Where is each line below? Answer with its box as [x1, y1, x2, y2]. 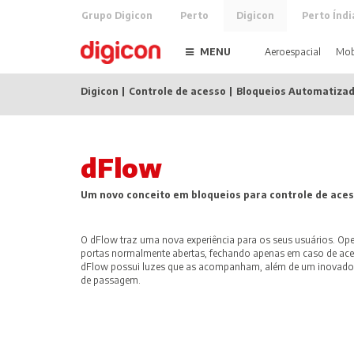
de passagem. [81, 274, 141, 286]
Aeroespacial [265, 46, 321, 58]
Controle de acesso [129, 85, 226, 97]
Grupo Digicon [81, 9, 153, 21]
